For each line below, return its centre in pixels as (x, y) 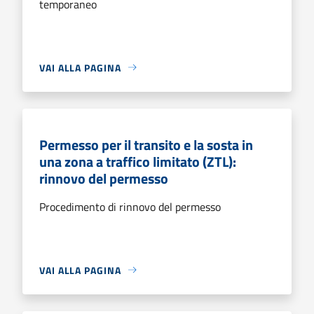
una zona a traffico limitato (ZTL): (138, 161)
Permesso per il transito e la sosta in (146, 144)
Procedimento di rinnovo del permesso (130, 206)
